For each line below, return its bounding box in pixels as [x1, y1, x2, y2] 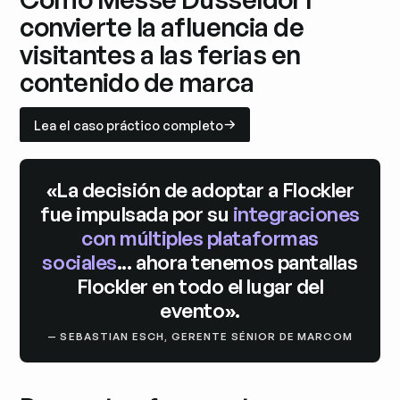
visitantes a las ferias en [20, 38, 301, 71]
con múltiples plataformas [81, 225, 319, 251]
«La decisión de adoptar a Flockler [46, 177, 354, 203]
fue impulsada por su [40, 201, 233, 227]
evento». [160, 297, 240, 323]
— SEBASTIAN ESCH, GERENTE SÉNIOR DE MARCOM [47, 330, 353, 344]
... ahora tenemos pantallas [116, 249, 358, 275]
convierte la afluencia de [20, 11, 304, 44]
